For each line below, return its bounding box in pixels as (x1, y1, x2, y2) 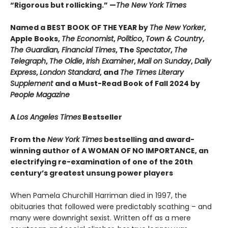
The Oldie (49, 55, 82, 66)
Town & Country (146, 33, 203, 44)
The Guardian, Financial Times (10, 44, 116, 55)
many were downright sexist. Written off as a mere (10, 212, 191, 223)
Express (10, 67, 36, 77)
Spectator (136, 44, 170, 55)
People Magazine (10, 89, 70, 100)
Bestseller (81, 111, 122, 122)
